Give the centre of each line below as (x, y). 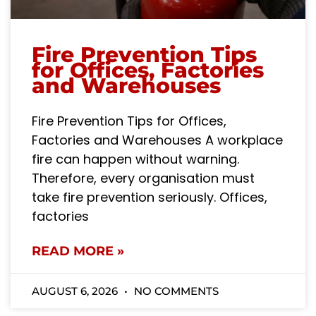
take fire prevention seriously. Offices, (150, 197)
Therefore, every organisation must (143, 178)
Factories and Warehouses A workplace (157, 140)
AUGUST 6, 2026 (76, 291)
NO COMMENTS (175, 291)
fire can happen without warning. (135, 159)
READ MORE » (78, 251)
